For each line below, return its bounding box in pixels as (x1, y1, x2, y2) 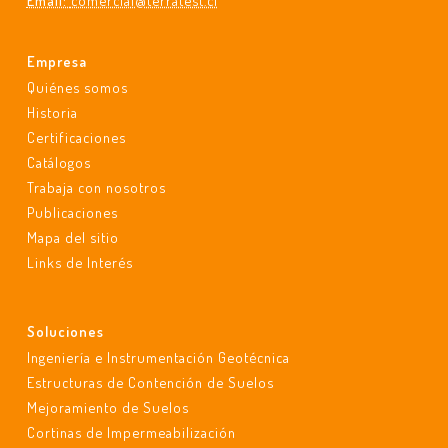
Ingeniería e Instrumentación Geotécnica (26, 348, 290, 366)
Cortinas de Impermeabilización (26, 423, 236, 441)
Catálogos (26, 153, 91, 171)
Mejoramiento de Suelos (26, 398, 189, 416)
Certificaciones (26, 128, 126, 146)
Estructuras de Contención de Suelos (26, 373, 274, 391)
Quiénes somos (26, 78, 128, 96)
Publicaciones (26, 203, 118, 221)
